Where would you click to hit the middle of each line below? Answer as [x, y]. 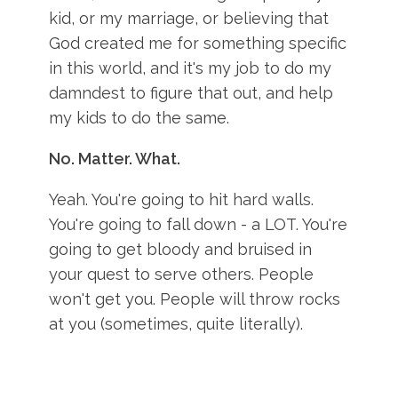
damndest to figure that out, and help [191, 93]
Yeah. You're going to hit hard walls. [182, 199]
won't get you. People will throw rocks [195, 299]
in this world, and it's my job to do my [191, 68]
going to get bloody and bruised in [181, 249]
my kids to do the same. [139, 118]
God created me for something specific [198, 43]
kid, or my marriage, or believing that [189, 18]
